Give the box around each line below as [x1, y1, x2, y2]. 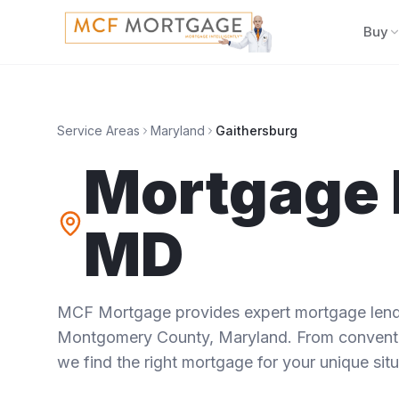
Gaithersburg [216, 123, 297, 138]
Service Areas [57, 123, 140, 138]
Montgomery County [57, 328, 209, 346]
